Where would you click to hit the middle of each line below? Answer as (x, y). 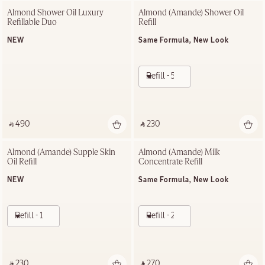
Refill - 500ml (170, 77)
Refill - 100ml (38, 216)
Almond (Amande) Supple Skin (61, 152)
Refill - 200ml (170, 216)
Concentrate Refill (170, 162)
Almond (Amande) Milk (179, 152)
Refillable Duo (32, 22)
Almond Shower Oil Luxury (55, 13)
